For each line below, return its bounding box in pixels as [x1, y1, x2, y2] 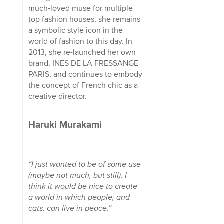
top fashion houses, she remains [28, 14, 140, 24]
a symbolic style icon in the [28, 25, 123, 35]
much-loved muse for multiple [28, 3, 133, 13]
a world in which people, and [28, 192, 130, 202]
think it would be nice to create [28, 181, 137, 191]
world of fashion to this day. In [28, 36, 132, 46]
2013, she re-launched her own [28, 47, 136, 57]
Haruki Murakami [28, 118, 102, 131]
